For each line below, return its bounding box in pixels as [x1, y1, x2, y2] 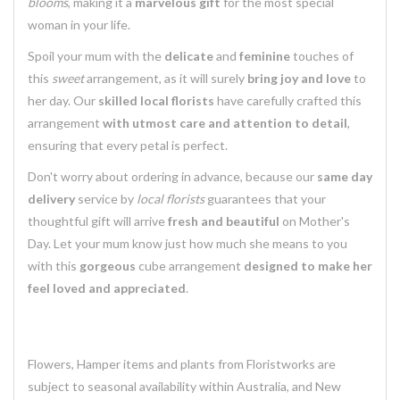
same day [317, 169, 372, 184]
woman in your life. [28, 17, 130, 32]
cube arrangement [136, 258, 244, 273]
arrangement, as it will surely [84, 71, 247, 86]
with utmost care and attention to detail [103, 115, 347, 130]
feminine [239, 48, 290, 63]
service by [75, 191, 137, 206]
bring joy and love [247, 71, 351, 86]
